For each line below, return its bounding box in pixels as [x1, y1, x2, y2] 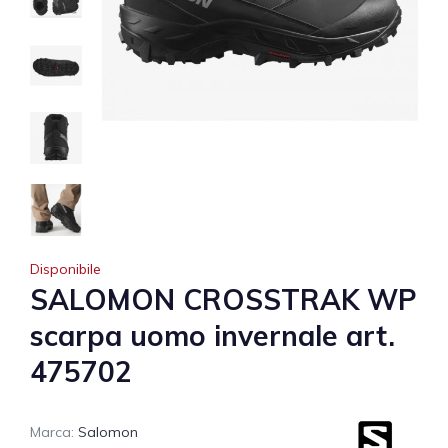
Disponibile [30, 259, 101, 278]
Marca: [30, 422, 74, 441]
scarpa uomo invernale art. [30, 317, 395, 353]
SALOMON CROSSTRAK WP [30, 281, 417, 317]
